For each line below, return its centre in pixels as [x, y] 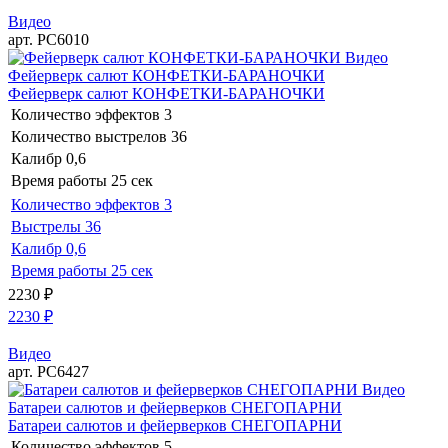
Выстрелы [46, 226]
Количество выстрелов [89, 136]
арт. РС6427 [48, 371]
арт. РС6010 [48, 39]
